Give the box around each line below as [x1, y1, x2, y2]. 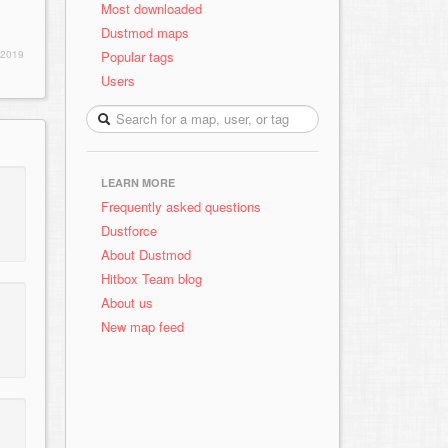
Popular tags [101, 47, 174, 66]
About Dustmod [101, 245, 191, 264]
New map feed [101, 317, 192, 336]
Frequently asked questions [101, 197, 261, 216]
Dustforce [101, 221, 157, 240]
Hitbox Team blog [101, 269, 202, 288]
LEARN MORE [101, 175, 175, 190]
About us [101, 293, 153, 312]
